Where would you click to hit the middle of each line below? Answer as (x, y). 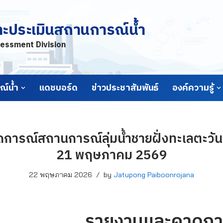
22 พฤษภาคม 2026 (60, 175)
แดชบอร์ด (58, 88)
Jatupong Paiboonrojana (154, 175)
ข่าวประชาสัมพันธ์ (125, 88)
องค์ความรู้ (193, 88)
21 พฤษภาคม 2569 (111, 156)
